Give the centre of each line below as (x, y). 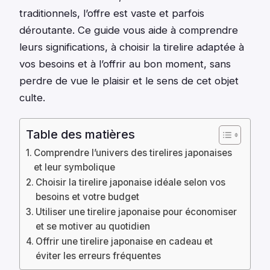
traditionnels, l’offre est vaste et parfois (112, 14)
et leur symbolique (75, 168)
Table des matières (80, 134)
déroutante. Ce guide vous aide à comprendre (129, 30)
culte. (32, 98)
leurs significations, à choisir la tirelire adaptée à (132, 47)
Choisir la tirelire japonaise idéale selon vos (131, 183)
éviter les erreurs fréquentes (99, 256)
